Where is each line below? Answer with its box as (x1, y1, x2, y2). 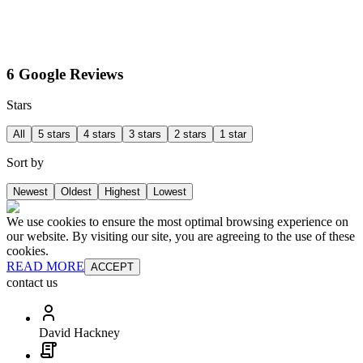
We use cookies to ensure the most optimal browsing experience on (6, 215, 348, 229)
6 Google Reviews (6, 65, 123, 83)
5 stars (38, 128, 70, 141)
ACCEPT (91, 261, 134, 274)
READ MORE (6, 259, 84, 274)
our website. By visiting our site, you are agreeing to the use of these (6, 229, 355, 244)
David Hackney (39, 326, 120, 340)
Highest (105, 186, 140, 199)
